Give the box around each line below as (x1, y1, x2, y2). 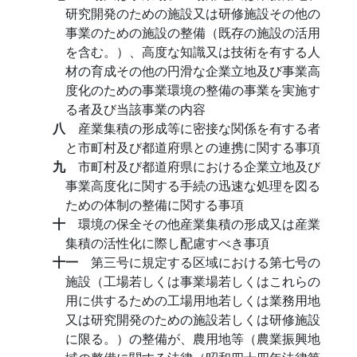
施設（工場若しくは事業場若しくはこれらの (65, 272, 320, 290)
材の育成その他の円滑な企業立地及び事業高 (65, 61, 320, 80)
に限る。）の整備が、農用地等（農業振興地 (65, 329, 320, 347)
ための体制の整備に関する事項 (65, 195, 244, 214)
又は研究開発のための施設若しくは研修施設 (65, 310, 320, 328)
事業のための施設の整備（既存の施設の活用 (65, 23, 320, 41)
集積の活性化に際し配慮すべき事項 (65, 233, 269, 252)
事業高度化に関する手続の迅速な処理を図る (65, 176, 320, 194)
